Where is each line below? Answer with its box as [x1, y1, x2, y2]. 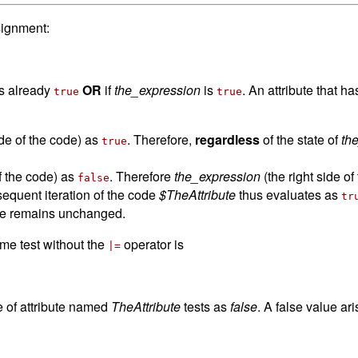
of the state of [260, 129, 341, 149]
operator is [121, 234, 184, 253]
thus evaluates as [236, 185, 341, 204]
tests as [181, 296, 230, 316]
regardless [195, 129, 260, 149]
